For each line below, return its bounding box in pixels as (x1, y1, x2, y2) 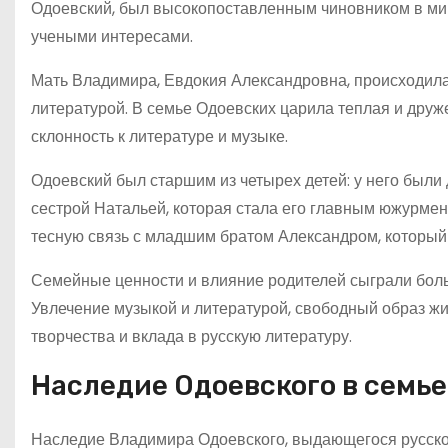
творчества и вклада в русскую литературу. (31, 324, 352, 348)
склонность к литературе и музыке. (31, 124, 288, 148)
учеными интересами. (31, 24, 193, 48)
